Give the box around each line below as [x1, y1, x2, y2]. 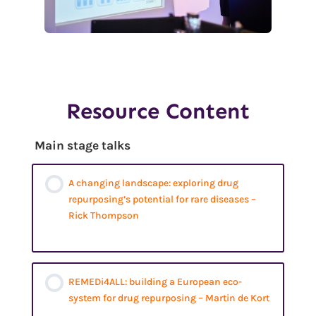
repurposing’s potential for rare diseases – [68, 193, 257, 205]
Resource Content [66, 97, 250, 124]
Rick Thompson [68, 209, 140, 221]
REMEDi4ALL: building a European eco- [68, 275, 243, 288]
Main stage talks [35, 138, 131, 152]
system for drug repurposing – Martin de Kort [68, 291, 270, 304]
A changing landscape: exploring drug [68, 176, 239, 189]
